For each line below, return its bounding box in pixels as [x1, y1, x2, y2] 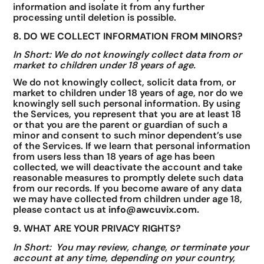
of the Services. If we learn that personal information [13, 139, 251, 152]
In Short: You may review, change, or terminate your [13, 240, 249, 253]
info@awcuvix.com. [108, 203, 200, 216]
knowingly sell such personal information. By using [13, 97, 241, 110]
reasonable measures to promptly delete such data [13, 171, 244, 184]
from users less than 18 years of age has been [13, 150, 216, 163]
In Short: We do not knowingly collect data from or [13, 48, 242, 61]
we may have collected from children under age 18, [13, 192, 243, 205]
